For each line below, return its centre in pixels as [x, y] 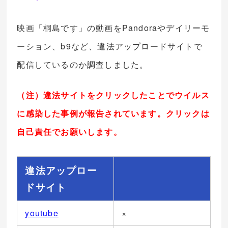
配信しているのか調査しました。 [83, 65]
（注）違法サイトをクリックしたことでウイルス [113, 95]
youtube [42, 213]
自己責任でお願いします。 [69, 132]
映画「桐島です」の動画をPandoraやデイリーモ [113, 28]
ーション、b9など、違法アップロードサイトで [110, 46]
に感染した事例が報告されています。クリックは [113, 113]
